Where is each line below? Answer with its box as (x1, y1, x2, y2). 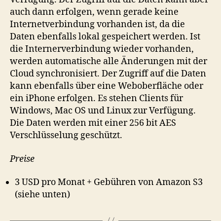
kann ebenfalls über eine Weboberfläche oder (10, 80, 203, 92)
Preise (10, 153, 35, 165)
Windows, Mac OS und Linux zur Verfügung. (10, 105, 196, 116)
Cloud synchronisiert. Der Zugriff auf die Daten (10, 68, 206, 79)
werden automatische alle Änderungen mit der (10, 56, 207, 67)
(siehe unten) (15, 189, 70, 200)
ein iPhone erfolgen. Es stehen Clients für (10, 93, 183, 104)
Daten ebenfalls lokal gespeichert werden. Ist (10, 31, 200, 42)
